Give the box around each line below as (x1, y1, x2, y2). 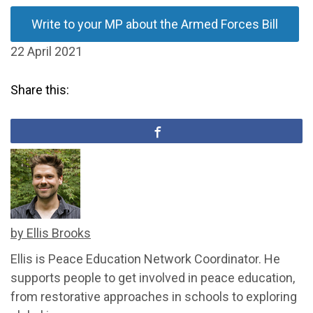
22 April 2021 (10, 43, 82, 59)
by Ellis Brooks (10, 225, 91, 240)
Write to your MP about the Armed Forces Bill (31, 16, 278, 31)
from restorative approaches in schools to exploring (10, 289, 297, 304)
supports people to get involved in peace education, (10, 270, 295, 285)
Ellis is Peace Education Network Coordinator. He (10, 251, 280, 266)
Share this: (10, 82, 69, 97)
